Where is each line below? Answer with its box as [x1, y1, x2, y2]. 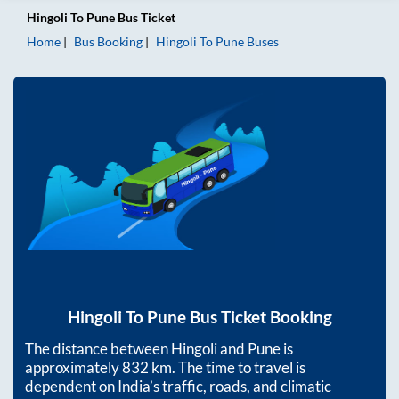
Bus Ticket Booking [185, 307, 332, 328]
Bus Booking [74, 34, 142, 50]
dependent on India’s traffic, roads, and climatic [25, 376, 331, 395]
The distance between [25, 338, 171, 358]
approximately [25, 357, 122, 377]
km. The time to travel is [149, 357, 305, 377]
